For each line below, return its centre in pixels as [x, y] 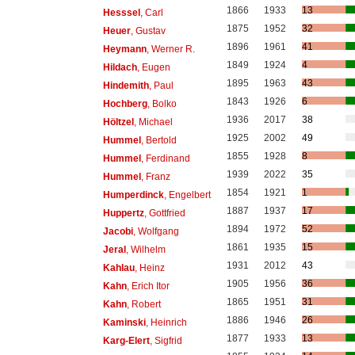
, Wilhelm [145, 249]
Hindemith [126, 85]
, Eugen [153, 67]
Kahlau [118, 267]
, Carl [151, 12]
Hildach [120, 67]
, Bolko [162, 103]
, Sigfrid [166, 340]
